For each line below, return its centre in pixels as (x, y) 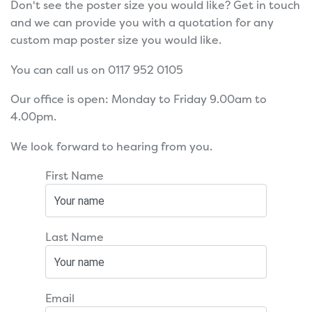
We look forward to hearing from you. (111, 146)
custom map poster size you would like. (116, 40)
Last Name (75, 237)
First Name (75, 176)
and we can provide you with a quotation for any (142, 23)
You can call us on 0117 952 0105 (97, 69)
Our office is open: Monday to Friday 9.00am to (139, 99)
